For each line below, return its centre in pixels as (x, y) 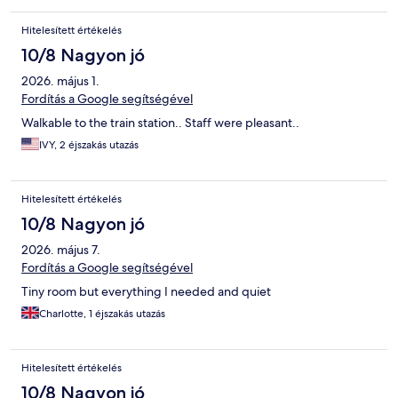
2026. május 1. (60, 81)
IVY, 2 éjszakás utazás (89, 145)
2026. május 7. (61, 250)
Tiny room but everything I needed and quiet (146, 292)
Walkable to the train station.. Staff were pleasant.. (160, 123)
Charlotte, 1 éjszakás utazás (102, 314)
